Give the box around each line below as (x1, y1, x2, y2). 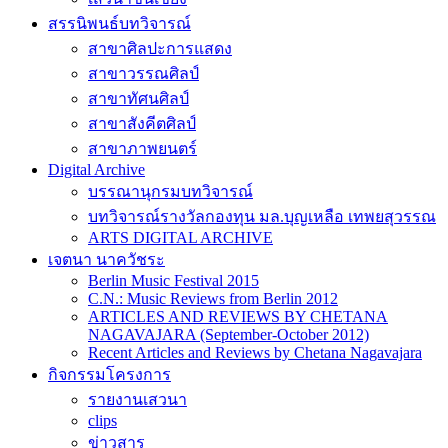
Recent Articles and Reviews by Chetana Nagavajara (88, 344, 422, 361)
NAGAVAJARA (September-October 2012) (88, 326, 369, 343)
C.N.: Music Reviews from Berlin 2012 (88, 290, 338, 307)
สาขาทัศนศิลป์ (88, 90, 189, 107)
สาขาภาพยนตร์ (88, 140, 197, 157)
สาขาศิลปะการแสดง (88, 40, 232, 57)
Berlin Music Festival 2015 (88, 272, 259, 289)
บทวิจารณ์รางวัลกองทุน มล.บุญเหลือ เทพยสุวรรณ (88, 208, 436, 225)
